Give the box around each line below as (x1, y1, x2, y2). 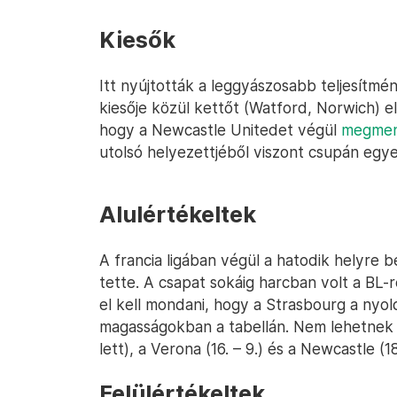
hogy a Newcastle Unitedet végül (99, 121, 341, 139)
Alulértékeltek (99, 201, 256, 228)
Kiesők (99, 27, 175, 53)
